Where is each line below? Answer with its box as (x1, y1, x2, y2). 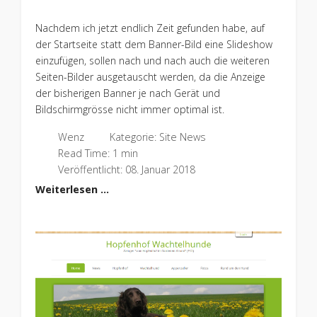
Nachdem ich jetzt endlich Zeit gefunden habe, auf (35, 21, 265, 35)
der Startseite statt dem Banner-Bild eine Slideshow (35, 38, 272, 52)
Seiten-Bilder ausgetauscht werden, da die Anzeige (35, 70, 265, 84)
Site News (158, 130, 206, 144)
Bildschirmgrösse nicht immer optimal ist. (35, 103, 224, 117)
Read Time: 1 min (57, 146, 138, 161)
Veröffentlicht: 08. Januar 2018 (57, 163, 195, 177)
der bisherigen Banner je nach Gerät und (35, 86, 220, 100)
